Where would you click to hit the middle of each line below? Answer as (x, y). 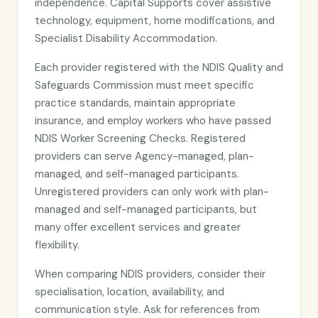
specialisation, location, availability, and (130, 292)
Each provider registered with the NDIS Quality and (159, 67)
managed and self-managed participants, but (146, 209)
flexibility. (57, 245)
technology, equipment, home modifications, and (155, 21)
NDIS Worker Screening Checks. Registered (140, 138)
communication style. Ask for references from (147, 309)
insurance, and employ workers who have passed (153, 121)
